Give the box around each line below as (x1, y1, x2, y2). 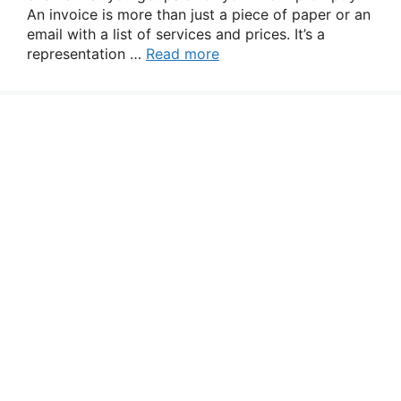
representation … (27, 45, 146, 63)
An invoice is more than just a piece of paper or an (27, 5, 371, 23)
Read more (146, 45, 219, 63)
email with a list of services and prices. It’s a (27, 25, 325, 43)
